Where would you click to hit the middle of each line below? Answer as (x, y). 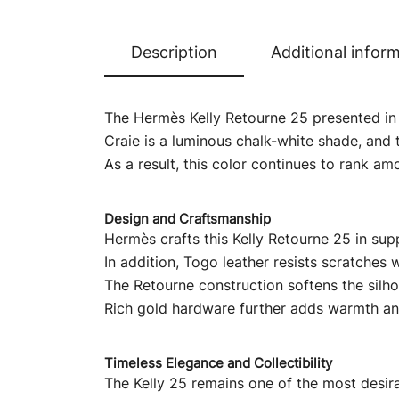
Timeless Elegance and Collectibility (218, 363)
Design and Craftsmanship (187, 219)
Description (174, 52)
